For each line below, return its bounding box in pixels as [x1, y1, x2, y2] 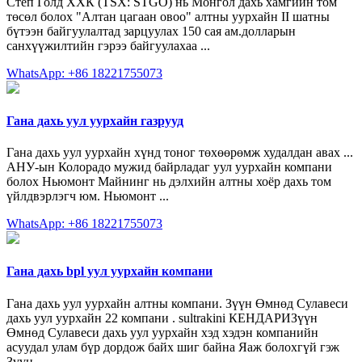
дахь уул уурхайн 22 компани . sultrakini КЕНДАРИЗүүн [6, 310, 318, 325]
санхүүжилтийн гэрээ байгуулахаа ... [6, 38, 210, 53]
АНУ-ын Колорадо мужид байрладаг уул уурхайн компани [6, 160, 332, 175]
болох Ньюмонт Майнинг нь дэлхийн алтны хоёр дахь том [6, 175, 331, 189]
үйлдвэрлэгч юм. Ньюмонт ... [6, 189, 169, 204]
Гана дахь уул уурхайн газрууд [6, 113, 183, 128]
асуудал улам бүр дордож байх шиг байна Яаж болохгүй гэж [6, 339, 339, 354]
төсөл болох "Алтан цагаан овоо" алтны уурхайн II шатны [6, 9, 330, 23]
